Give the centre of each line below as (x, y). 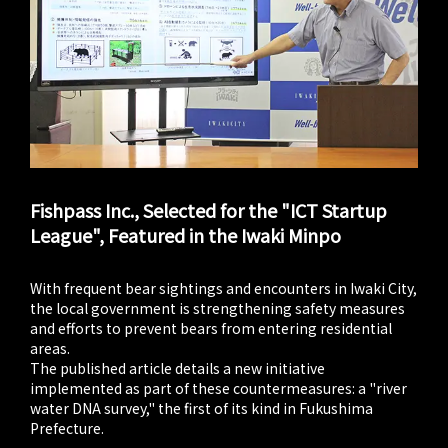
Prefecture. (67, 427)
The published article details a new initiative (177, 367)
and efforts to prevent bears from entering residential (211, 327)
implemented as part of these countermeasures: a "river (218, 387)
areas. (50, 347)
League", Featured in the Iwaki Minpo (185, 234)
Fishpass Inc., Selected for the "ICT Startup (208, 209)
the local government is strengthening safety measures (217, 307)
